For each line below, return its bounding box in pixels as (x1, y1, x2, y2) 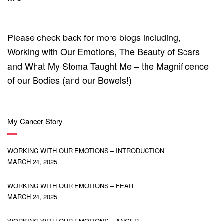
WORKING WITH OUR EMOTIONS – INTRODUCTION (7, 146, 164, 155)
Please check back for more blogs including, (7, 30, 181, 43)
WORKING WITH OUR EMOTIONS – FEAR (7, 181, 133, 190)
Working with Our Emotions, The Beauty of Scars (7, 44, 200, 58)
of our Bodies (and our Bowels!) (7, 73, 132, 86)
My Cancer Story (7, 115, 63, 126)
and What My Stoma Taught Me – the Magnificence (7, 59, 209, 72)
